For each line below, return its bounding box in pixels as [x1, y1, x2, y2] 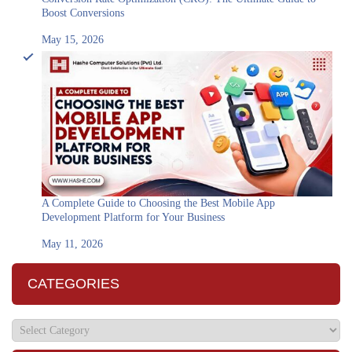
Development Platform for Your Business [42, 211, 225, 223]
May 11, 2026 [42, 238, 103, 250]
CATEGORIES [27, 276, 119, 291]
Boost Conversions [42, 7, 124, 19]
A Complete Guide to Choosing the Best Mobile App [42, 197, 275, 209]
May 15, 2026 [42, 34, 104, 46]
